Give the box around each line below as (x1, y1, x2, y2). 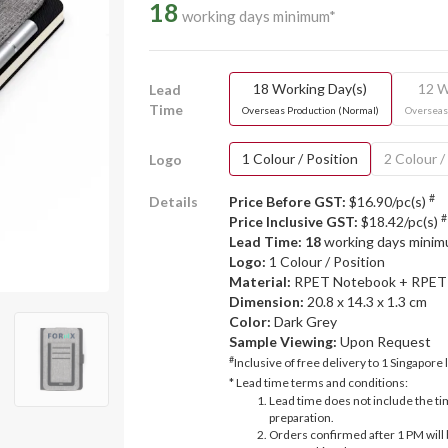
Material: (228, 273, 294, 290)
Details (149, 193, 198, 210)
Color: (228, 313, 274, 330)
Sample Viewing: (228, 333, 337, 350)
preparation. (268, 410, 334, 425)
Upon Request (336, 333, 431, 350)
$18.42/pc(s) (357, 213, 441, 230)
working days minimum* (179, 7, 336, 25)
